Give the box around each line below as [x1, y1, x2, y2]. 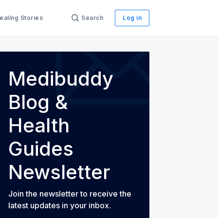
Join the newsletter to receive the [8, 189, 131, 199]
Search [81, 14, 103, 21]
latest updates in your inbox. [8, 200, 111, 210]
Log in [123, 14, 142, 21]
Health [8, 113, 70, 137]
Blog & [8, 90, 68, 114]
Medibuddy [8, 67, 113, 91]
